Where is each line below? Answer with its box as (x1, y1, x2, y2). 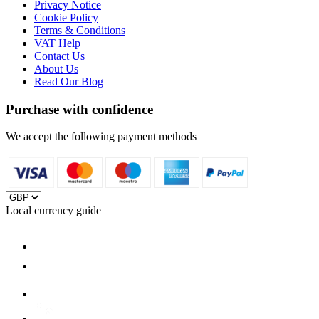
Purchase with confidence (6, 101, 153, 117)
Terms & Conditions (34, 23, 125, 36)
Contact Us (34, 49, 85, 62)
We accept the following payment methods (6, 130, 197, 143)
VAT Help (34, 36, 80, 49)
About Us (34, 62, 78, 75)
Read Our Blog (34, 75, 103, 88)
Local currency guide (6, 204, 101, 217)
